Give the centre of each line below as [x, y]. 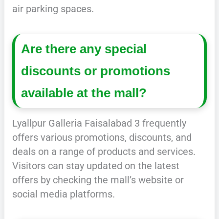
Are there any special [84, 49]
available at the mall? [84, 93]
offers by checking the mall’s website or [98, 180]
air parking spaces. [53, 9]
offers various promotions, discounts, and [102, 138]
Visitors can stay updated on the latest [96, 166]
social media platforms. [63, 194]
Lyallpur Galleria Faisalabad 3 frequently [99, 123]
